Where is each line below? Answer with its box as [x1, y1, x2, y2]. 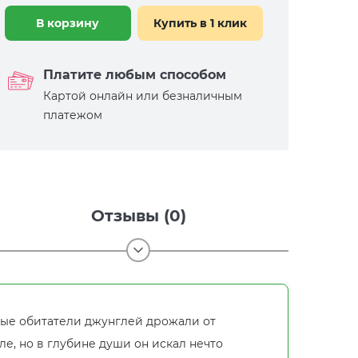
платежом [43, 108, 102, 122]
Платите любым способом [43, 67, 226, 82]
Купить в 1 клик [153, 16, 247, 30]
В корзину [36, 16, 100, 30]
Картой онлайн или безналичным [43, 89, 242, 103]
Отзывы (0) [90, 206, 186, 225]
